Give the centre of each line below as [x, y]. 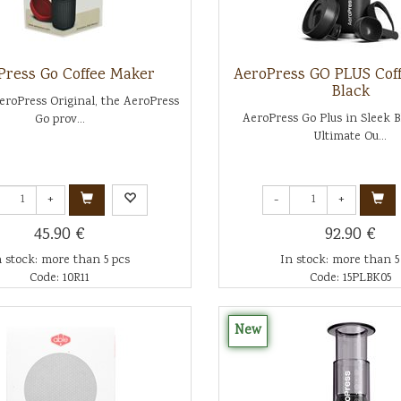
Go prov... [60, 120]
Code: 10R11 [60, 278]
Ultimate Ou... [351, 137]
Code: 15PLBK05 [351, 278]
